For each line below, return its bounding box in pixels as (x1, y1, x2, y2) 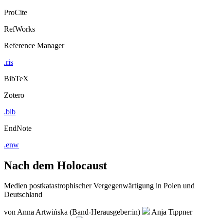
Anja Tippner (151, 208, 192, 217)
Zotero (4, 91, 24, 99)
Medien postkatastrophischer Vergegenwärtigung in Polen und (4, 182, 195, 190)
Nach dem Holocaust (4, 159, 107, 172)
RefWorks (4, 24, 35, 33)
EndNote (4, 124, 32, 132)
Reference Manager (4, 41, 64, 50)
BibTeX (4, 74, 29, 83)
